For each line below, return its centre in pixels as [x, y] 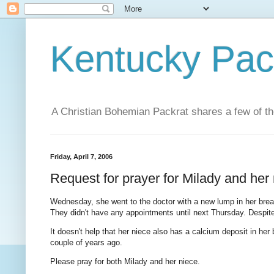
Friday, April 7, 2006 [81, 157]
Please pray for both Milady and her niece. [125, 262]
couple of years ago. [86, 243]
